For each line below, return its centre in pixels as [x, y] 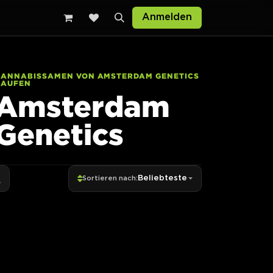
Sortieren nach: [110, 179]
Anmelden [167, 17]
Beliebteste [163, 178]
